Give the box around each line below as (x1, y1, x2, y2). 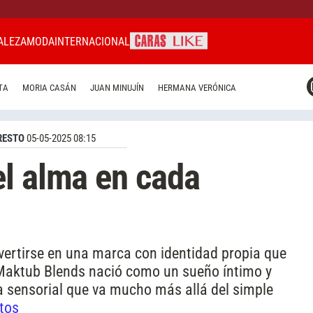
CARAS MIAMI (66, 70, 128, 84)
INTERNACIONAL (54, 34, 130, 48)
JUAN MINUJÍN (90, 82, 144, 94)
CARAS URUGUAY (66, 120, 142, 134)
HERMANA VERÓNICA (158, 82, 236, 94)
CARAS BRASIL (66, 95, 132, 109)
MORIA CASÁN (22, 82, 76, 94)
